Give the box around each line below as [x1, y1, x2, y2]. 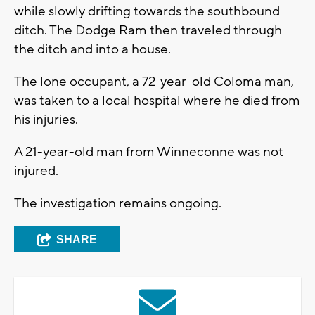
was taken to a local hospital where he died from [14, 92, 300, 110]
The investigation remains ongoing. [14, 195, 224, 212]
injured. [14, 162, 58, 180]
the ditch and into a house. [14, 41, 171, 58]
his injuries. [14, 111, 78, 129]
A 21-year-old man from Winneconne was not [14, 143, 283, 161]
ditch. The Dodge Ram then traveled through [14, 22, 282, 39]
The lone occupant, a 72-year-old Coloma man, [14, 73, 294, 91]
